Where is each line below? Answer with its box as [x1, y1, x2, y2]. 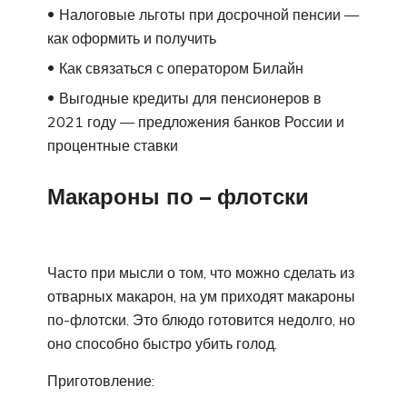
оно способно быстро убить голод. [47, 334, 277, 353]
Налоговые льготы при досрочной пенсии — [59, 5, 359, 24]
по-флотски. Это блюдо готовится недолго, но [47, 311, 355, 330]
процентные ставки [47, 135, 178, 154]
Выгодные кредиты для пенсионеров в [59, 88, 322, 107]
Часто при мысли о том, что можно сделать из [47, 263, 354, 283]
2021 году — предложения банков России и [47, 112, 344, 131]
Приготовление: [47, 372, 154, 391]
